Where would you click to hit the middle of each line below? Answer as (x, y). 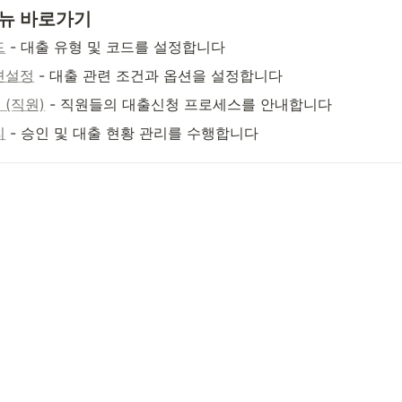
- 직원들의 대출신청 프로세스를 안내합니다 (189, 104)
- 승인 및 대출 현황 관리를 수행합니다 (132, 133)
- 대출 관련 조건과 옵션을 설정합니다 (159, 75)
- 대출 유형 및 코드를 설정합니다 (116, 47)
